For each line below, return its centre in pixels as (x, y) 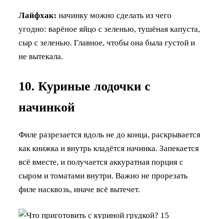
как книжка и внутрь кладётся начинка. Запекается (109, 148)
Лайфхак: (38, 15)
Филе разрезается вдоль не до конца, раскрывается (109, 134)
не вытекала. (41, 56)
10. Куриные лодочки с (85, 86)
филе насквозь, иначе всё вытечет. (79, 189)
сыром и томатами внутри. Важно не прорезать (103, 175)
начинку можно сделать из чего (114, 15)
